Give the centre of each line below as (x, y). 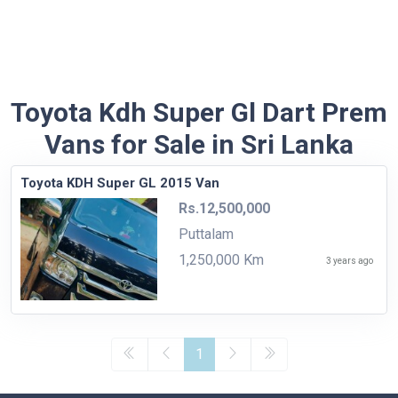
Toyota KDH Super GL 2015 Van (120, 183)
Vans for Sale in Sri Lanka (199, 144)
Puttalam (206, 234)
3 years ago (350, 260)
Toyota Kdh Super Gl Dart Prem (199, 112)
